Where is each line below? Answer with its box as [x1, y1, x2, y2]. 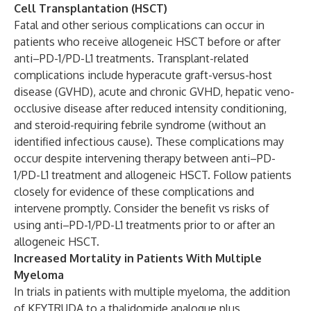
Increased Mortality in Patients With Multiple [14, 251, 262, 265]
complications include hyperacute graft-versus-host [14, 68, 272, 82]
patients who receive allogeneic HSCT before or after [14, 35, 280, 49]
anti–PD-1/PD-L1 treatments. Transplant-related [14, 51, 249, 65]
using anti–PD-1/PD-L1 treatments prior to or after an [14, 218, 275, 232]
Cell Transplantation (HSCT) [14, 1, 167, 15]
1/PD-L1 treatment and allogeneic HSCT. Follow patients [14, 168, 292, 182]
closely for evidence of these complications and [14, 185, 254, 199]
